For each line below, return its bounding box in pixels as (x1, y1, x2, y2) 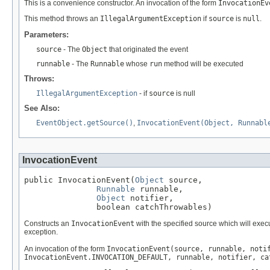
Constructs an (24, 219, 71, 228)
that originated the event (107, 45, 188, 54)
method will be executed (162, 60, 243, 69)
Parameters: (24, 30, 69, 40)
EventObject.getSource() (36, 119, 133, 128)
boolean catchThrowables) (24, 202, 212, 212)
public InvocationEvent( (24, 175, 135, 185)
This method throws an (24, 14, 100, 24)
